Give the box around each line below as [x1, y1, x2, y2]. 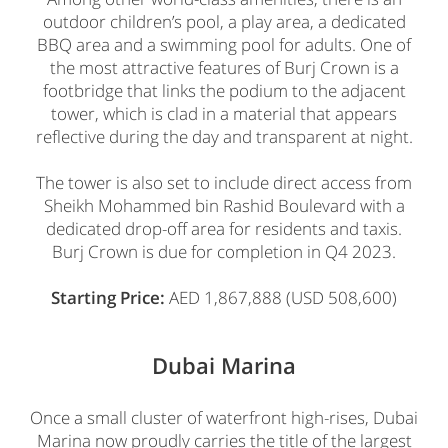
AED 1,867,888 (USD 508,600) [165, 285, 397, 309]
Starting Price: [51, 285, 165, 309]
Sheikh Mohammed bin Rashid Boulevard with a [43, 193, 405, 217]
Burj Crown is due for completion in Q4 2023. [52, 239, 396, 263]
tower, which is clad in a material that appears [51, 101, 397, 125]
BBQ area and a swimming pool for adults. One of [37, 32, 411, 56]
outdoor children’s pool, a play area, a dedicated [42, 9, 406, 33]
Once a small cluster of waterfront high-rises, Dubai [30, 405, 418, 429]
